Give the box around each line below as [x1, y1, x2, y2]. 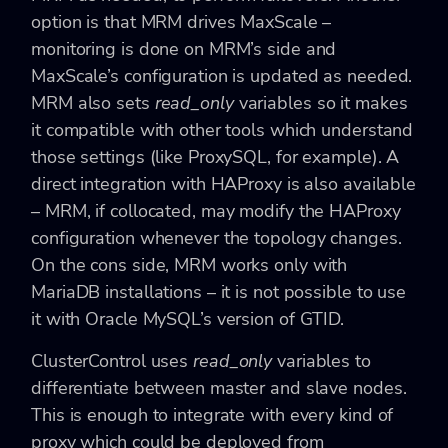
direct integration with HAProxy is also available [31, 171, 417, 196]
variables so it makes [233, 90, 408, 115]
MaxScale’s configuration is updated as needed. [31, 63, 413, 88]
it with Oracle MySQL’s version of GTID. [31, 306, 345, 331]
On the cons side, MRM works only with [31, 252, 348, 277]
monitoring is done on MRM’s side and [31, 36, 337, 61]
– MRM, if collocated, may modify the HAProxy [31, 198, 401, 223]
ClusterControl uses [31, 348, 193, 373]
